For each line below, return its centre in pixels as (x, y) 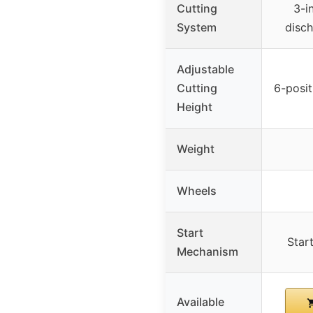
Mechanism (208, 252)
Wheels (197, 191)
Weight (196, 149)
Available (201, 302)
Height (195, 107)
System (197, 28)
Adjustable (205, 70)
